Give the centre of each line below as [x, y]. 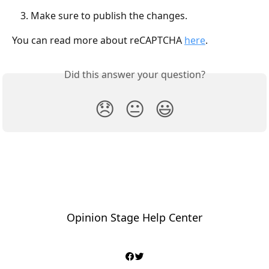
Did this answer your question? [134, 75]
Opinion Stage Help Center [134, 218]
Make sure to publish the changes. [109, 16]
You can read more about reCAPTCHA [98, 40]
